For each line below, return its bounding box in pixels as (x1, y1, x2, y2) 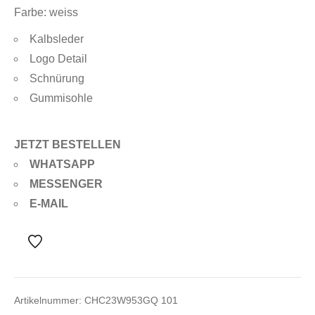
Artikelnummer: (14, 295, 84, 306)
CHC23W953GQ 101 (84, 295, 178, 306)
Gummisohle (30, 92, 93, 104)
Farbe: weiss (14, 6, 78, 18)
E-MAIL (30, 198, 68, 210)
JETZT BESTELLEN (14, 139, 121, 150)
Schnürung (30, 72, 84, 84)
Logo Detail (30, 53, 87, 65)
